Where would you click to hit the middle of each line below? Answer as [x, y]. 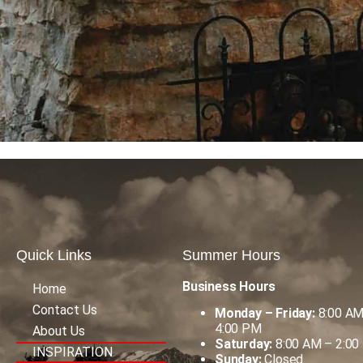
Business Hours [229, 286]
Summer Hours [231, 255]
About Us [59, 331]
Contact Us [65, 310]
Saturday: [244, 344]
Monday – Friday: [265, 313]
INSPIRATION [73, 352]
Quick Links [54, 255]
